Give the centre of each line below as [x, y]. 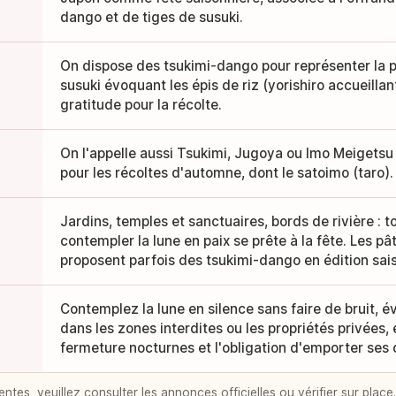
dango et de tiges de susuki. [151, 18]
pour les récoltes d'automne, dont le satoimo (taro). [226, 173]
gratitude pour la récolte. [141, 105]
